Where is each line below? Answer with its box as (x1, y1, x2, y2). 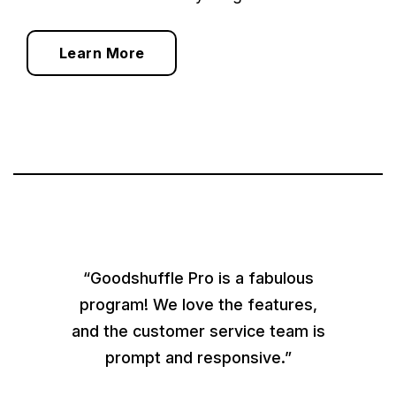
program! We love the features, (79, 295, 317, 315)
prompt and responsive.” (104, 348, 292, 368)
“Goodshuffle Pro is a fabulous (82, 269, 314, 288)
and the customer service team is (71, 322, 325, 341)
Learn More (58, 43, 145, 62)
